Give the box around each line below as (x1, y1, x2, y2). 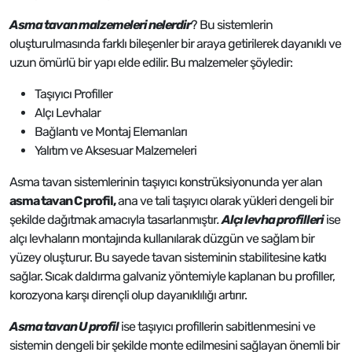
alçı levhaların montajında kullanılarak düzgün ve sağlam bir (9, 231, 314, 246)
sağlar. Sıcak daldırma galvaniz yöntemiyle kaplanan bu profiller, (9, 269, 335, 284)
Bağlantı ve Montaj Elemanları (35, 124, 187, 139)
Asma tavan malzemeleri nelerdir (9, 17, 191, 32)
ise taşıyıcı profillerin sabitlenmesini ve (119, 319, 315, 334)
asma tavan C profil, (9, 193, 115, 208)
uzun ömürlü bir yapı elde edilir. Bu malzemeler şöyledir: (9, 55, 292, 70)
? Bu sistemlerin (191, 17, 273, 32)
